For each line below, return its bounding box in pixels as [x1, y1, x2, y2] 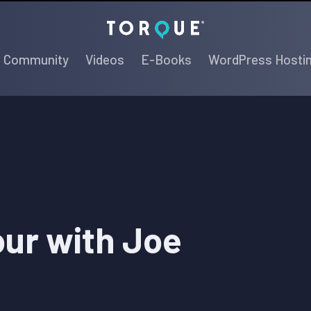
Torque [203, 19, 244, 35]
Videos [85, 51, 124, 67]
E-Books [141, 51, 192, 67]
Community [3, 51, 69, 67]
